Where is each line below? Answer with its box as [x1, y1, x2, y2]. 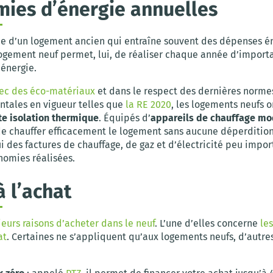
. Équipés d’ [99, 112, 151, 124]
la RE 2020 [126, 98, 171, 110]
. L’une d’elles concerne [155, 217, 260, 229]
